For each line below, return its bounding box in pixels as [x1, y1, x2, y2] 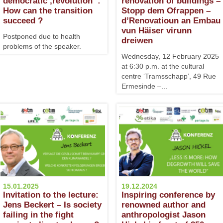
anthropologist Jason [121, 210, 206, 220]
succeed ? [3, 16, 43, 25]
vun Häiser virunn [121, 26, 192, 35]
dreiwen [121, 36, 153, 45]
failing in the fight [3, 210, 74, 220]
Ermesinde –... [121, 82, 167, 90]
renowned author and [121, 200, 206, 210]
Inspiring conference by [121, 190, 215, 200]
